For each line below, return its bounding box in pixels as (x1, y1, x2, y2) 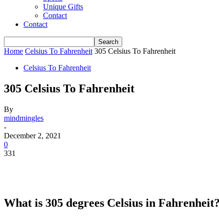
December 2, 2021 (4, 131, 61, 140)
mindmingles (4, 113, 44, 122)
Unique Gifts (43, 2, 83, 11)
